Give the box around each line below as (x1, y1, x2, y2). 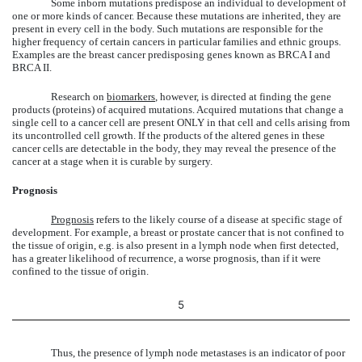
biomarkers (107, 90, 155, 103)
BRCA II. (12, 61, 52, 74)
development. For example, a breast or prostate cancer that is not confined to (12, 225, 344, 238)
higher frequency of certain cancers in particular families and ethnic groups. (12, 35, 341, 48)
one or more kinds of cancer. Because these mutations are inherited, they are (12, 9, 341, 22)
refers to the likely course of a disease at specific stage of (94, 213, 342, 225)
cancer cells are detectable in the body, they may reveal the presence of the (12, 141, 336, 154)
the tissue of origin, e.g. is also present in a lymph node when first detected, (12, 238, 339, 251)
